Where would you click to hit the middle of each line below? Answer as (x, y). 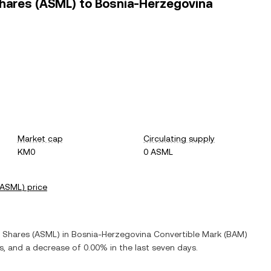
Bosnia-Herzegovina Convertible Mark (146, 234)
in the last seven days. (153, 247)
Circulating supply (179, 139)
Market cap (40, 139)
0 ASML (158, 152)
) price (34, 187)
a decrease (47, 247)
